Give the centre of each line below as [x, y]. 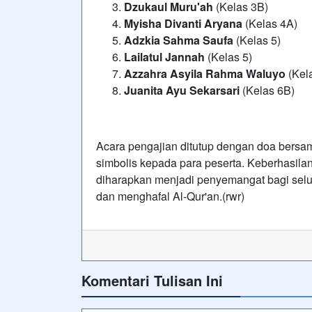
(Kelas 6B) [267, 90]
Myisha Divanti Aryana [183, 23]
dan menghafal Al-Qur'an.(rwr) [170, 196]
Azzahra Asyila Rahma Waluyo [205, 73]
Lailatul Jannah [164, 56]
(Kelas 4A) [270, 23]
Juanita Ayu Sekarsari [182, 90]
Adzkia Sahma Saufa [179, 40]
